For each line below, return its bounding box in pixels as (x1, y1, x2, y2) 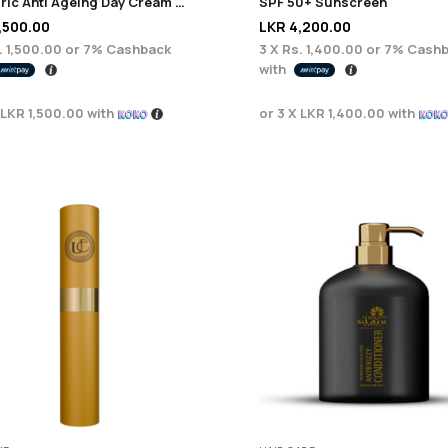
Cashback (103, 39, 171, 58)
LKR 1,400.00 (299, 103, 385, 122)
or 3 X (258, 103, 300, 122)
